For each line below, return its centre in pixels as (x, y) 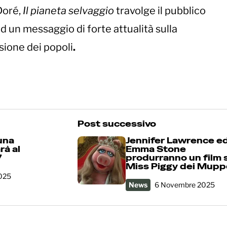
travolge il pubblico (160, 11)
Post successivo (117, 124)
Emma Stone (156, 149)
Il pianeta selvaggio (68, 11)
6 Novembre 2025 (185, 185)
